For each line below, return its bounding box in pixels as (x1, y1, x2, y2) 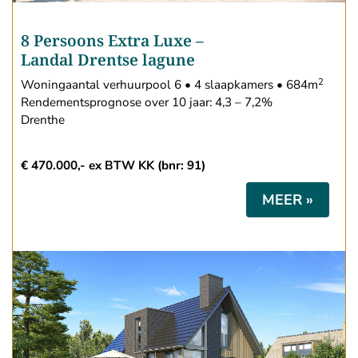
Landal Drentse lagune (21, 49, 195, 71)
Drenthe (21, 112, 65, 129)
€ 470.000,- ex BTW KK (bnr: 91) (21, 157, 205, 174)
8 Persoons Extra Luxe (21, 30, 192, 52)
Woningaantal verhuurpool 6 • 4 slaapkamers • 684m (21, 77, 318, 93)
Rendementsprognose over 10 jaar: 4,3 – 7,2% (21, 94, 272, 111)
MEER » (262, 190, 313, 210)
